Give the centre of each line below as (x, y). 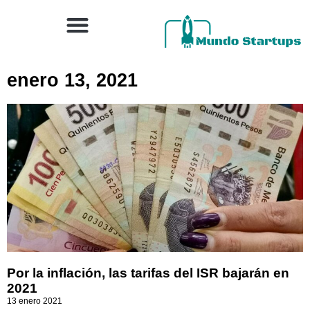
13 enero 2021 (35, 301)
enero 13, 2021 (72, 80)
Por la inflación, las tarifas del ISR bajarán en (148, 273)
